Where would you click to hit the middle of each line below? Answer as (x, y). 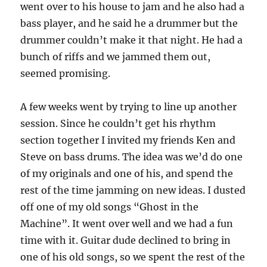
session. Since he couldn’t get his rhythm (118, 123)
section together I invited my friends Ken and (128, 140)
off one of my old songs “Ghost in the (110, 207)
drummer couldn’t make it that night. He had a (132, 40)
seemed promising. (66, 73)
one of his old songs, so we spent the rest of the (133, 257)
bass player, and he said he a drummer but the (129, 23)
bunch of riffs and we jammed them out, (116, 57)
